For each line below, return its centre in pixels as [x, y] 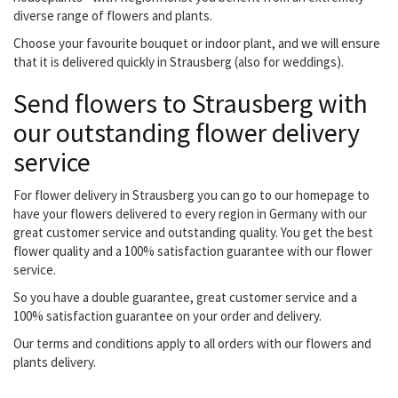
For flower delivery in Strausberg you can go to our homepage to [191, 195]
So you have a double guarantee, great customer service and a [185, 297]
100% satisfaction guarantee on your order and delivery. [167, 316]
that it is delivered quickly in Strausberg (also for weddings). [179, 62]
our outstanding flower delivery [187, 132]
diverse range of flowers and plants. [113, 16]
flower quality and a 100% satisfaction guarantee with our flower [193, 251]
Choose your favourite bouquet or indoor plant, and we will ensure [197, 43]
